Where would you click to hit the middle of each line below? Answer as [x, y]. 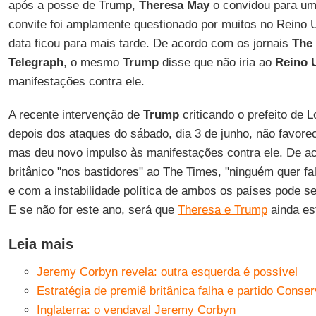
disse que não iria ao [217, 62]
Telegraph [36, 62]
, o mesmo [93, 62]
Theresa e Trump [222, 210]
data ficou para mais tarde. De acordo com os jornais [150, 43]
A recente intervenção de [75, 115]
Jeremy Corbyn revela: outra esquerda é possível [167, 272]
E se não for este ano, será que [93, 210]
